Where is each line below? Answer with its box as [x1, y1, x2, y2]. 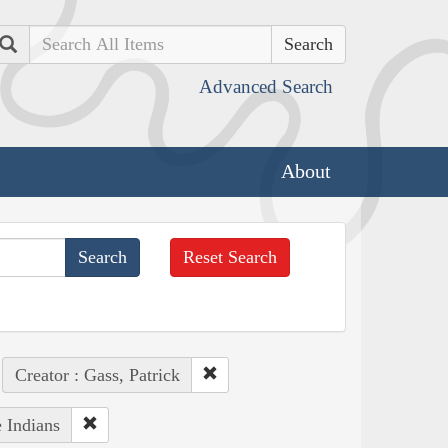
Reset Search [183, 246, 278, 267]
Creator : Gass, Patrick [14, 364, 180, 385]
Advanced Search [199, 76, 333, 97]
